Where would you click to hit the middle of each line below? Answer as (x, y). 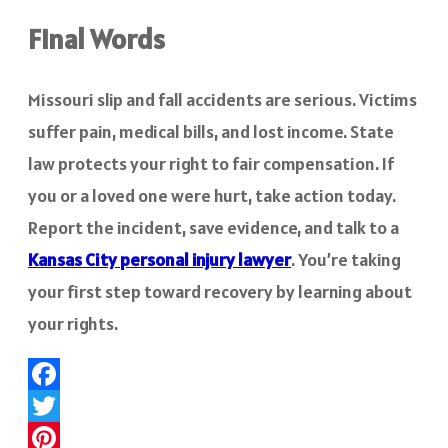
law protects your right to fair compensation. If (211, 163)
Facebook (64, 405)
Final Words (96, 39)
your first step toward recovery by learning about (220, 291)
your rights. (73, 323)
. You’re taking (346, 259)
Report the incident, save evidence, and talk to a (213, 227)
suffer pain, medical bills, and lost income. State (211, 131)
